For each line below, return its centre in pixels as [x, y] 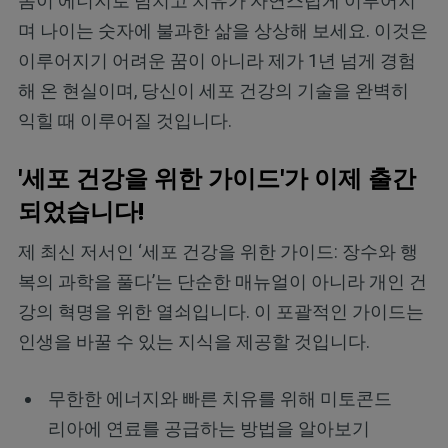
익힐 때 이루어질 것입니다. [124, 121]
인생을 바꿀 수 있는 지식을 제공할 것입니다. [193, 342]
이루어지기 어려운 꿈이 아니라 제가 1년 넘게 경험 [216, 61]
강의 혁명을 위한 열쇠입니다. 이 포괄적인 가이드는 [220, 312]
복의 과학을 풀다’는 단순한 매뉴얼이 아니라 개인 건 [222, 282]
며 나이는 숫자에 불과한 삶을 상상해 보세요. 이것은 [222, 31]
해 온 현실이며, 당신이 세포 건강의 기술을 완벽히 [213, 91]
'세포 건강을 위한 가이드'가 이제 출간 [216, 179]
